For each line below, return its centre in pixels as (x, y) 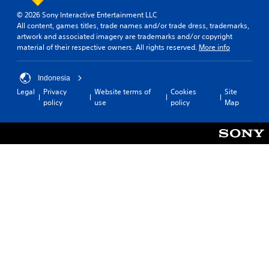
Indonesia (54, 78)
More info (214, 47)
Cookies (184, 91)
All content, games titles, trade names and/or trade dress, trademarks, (133, 25)
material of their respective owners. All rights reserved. (108, 47)
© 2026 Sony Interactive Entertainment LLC (87, 14)
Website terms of (123, 91)
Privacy (55, 91)
